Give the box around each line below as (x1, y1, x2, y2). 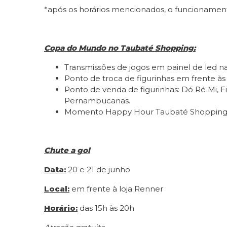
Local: (44, 183, 69, 194)
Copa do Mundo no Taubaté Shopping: (44, 43, 196, 53)
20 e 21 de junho (66, 164, 130, 174)
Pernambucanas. (64, 95, 130, 105)
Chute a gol (44, 145, 90, 155)
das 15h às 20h (78, 203, 134, 213)
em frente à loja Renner (69, 183, 163, 194)
